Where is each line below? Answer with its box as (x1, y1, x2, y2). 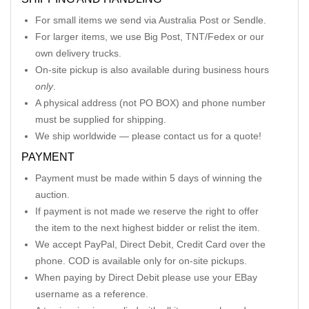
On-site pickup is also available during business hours (35, 64, 269, 75)
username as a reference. (35, 288, 148, 299)
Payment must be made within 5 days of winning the (35, 172, 262, 183)
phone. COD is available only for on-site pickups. (35, 255, 247, 266)
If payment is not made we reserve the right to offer (35, 206, 259, 217)
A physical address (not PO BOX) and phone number (35, 97, 266, 108)
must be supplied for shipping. (35, 114, 166, 125)
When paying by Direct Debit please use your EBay (35, 272, 257, 283)
